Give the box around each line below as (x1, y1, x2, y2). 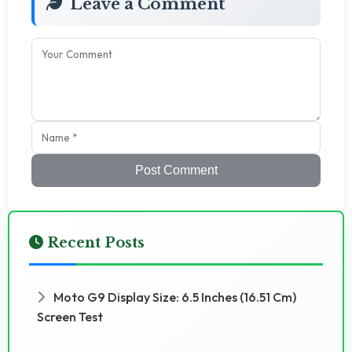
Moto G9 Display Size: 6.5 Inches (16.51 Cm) (51, 288, 296, 305)
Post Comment (134, 163, 218, 177)
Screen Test (37, 308, 103, 324)
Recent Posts (43, 233, 145, 251)
